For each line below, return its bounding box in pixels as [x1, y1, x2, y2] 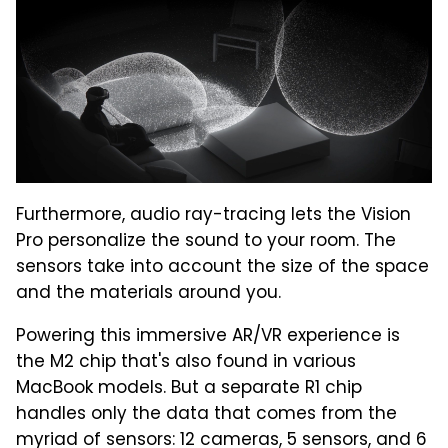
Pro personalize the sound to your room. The [16, 227, 396, 256]
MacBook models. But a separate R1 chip [16, 374, 362, 403]
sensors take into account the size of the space [16, 253, 429, 282]
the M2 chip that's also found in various [16, 348, 356, 377]
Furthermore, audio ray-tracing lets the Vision [16, 201, 411, 230]
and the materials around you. [16, 279, 281, 308]
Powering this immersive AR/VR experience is [16, 322, 400, 351]
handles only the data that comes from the [16, 400, 397, 429]
